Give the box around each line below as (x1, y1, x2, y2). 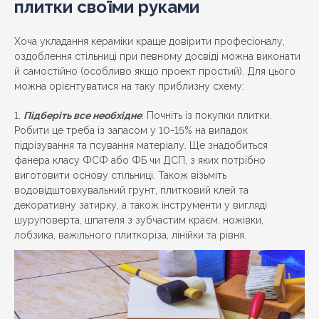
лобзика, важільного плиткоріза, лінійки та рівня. (14, 229, 246, 241)
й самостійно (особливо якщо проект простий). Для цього (14, 66, 296, 78)
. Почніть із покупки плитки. (142, 110, 272, 122)
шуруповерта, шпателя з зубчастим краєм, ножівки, (14, 214, 263, 226)
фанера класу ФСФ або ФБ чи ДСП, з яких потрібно (14, 155, 266, 167)
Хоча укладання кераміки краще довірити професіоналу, (14, 36, 285, 48)
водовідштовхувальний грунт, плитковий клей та (14, 184, 249, 197)
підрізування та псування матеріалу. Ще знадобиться (14, 140, 268, 152)
